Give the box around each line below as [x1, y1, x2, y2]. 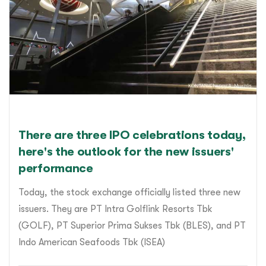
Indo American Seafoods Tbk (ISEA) [18, 237, 165, 248]
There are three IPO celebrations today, [18, 128, 246, 142]
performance [18, 161, 93, 176]
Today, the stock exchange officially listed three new [18, 187, 240, 198]
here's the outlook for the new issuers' [18, 145, 234, 159]
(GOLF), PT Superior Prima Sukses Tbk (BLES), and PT [18, 220, 246, 232]
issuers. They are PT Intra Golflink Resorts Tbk [18, 204, 213, 215]
